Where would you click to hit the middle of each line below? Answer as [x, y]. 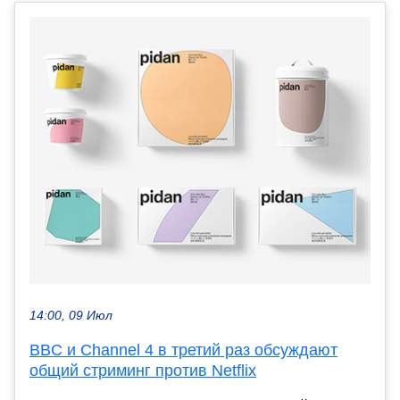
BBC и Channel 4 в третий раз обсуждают [183, 350]
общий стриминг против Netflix [143, 370]
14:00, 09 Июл [71, 315]
